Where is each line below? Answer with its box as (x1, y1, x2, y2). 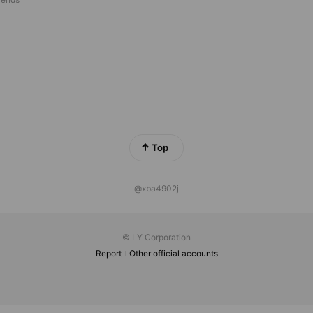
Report (96, 248, 122, 259)
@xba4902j (134, 183, 179, 194)
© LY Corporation (122, 232, 191, 243)
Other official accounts (129, 248, 218, 259)
